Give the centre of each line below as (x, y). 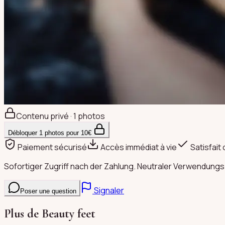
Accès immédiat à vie (138, 147)
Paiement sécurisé (51, 147)
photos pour (62, 133)
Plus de (23, 213)
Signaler (108, 190)
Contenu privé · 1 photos (61, 116)
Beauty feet (69, 213)
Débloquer (24, 133)
